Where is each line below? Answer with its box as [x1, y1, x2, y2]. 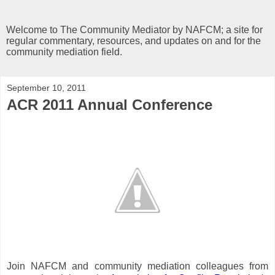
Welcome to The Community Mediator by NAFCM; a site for [6, 25, 263, 35]
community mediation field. [6, 47, 122, 57]
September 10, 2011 [7, 83, 86, 93]
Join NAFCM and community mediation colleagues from [7, 260, 268, 271]
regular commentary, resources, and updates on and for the [6, 36, 261, 46]
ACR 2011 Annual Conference [7, 96, 212, 113]
